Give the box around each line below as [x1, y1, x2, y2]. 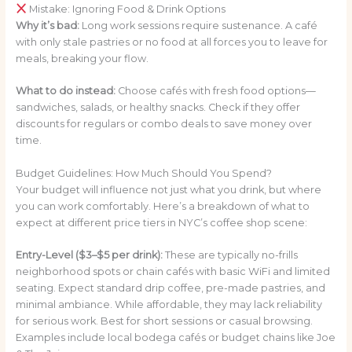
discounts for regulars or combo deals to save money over [15, 118, 312, 130]
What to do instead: [15, 85, 115, 97]
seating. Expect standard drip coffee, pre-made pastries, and [15, 282, 325, 295]
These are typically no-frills [162, 249, 298, 262]
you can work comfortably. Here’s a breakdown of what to [15, 200, 310, 212]
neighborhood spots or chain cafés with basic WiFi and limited [15, 266, 330, 278]
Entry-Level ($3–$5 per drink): [15, 249, 163, 262]
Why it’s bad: [15, 19, 79, 31]
